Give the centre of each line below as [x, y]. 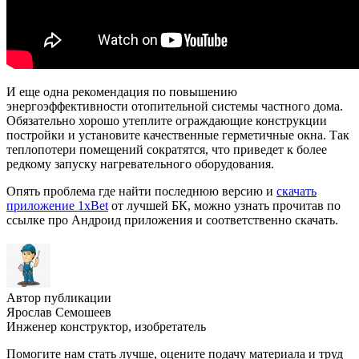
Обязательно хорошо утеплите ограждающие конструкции [167, 120]
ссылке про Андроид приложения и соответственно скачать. [172, 220]
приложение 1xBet [57, 205]
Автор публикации [59, 297]
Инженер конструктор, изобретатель [106, 326]
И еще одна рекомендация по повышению [122, 91]
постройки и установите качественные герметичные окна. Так [178, 135]
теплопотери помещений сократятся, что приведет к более [167, 149]
